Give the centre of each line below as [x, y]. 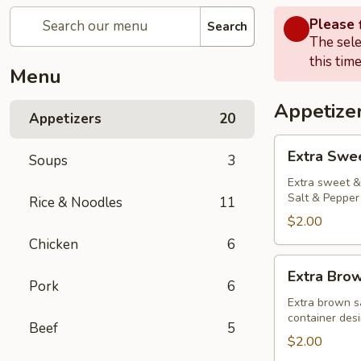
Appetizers [65, 119]
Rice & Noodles [76, 203]
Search [227, 26]
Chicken [54, 245]
